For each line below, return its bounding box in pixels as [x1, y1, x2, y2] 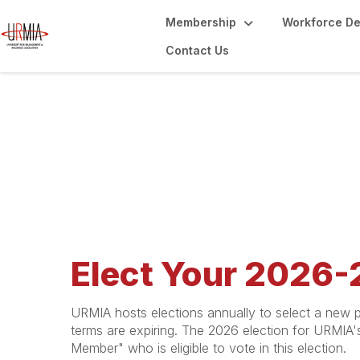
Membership [166, 15, 236, 29]
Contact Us [166, 43, 229, 57]
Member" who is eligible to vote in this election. [71, 340, 346, 356]
